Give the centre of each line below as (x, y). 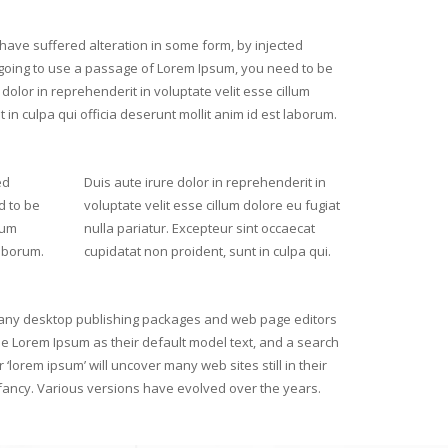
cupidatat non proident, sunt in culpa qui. (207, 251)
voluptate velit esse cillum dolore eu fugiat (211, 205)
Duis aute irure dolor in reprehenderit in (204, 182)
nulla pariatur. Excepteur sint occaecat (199, 228)
